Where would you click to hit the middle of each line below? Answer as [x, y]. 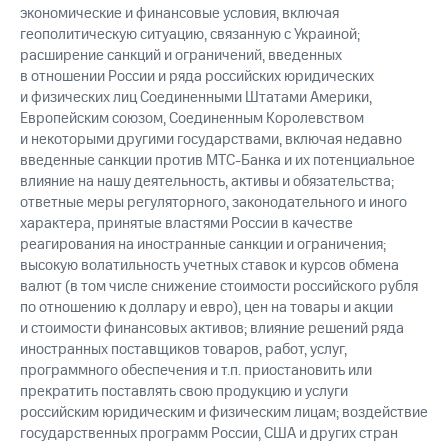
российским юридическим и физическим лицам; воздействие [224, 413]
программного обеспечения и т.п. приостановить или [196, 371]
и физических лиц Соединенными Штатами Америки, [196, 98]
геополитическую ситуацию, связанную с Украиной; [190, 35]
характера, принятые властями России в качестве [186, 224]
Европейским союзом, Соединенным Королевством [192, 119]
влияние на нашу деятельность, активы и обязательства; [207, 182]
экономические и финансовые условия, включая [179, 14]
